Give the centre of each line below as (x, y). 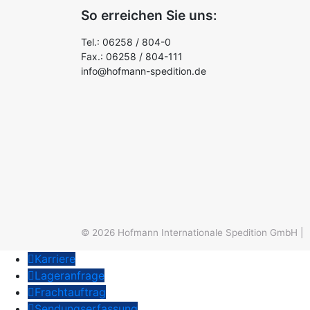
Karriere (55, 258)
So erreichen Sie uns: (149, 16)
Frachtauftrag (70, 292)
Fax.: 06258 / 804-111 (132, 57)
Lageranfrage (70, 275)
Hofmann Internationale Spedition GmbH (208, 232)
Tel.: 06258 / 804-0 (126, 42)
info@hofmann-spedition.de (144, 71)
